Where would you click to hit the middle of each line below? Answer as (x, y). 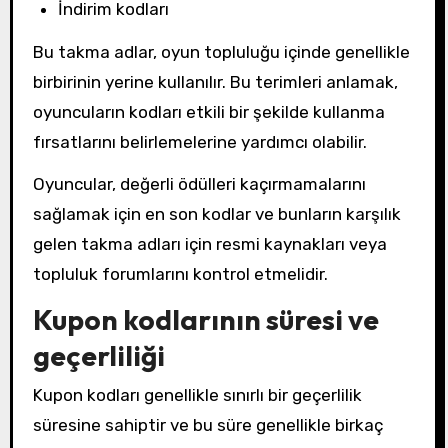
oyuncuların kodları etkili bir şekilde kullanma (208, 111)
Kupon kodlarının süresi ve (205, 320)
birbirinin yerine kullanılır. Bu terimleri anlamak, (215, 81)
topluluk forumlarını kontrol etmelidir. (180, 274)
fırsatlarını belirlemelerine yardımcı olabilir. (199, 141)
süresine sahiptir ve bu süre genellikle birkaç (207, 425)
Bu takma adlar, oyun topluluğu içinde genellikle (221, 51)
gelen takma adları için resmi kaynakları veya (209, 244)
